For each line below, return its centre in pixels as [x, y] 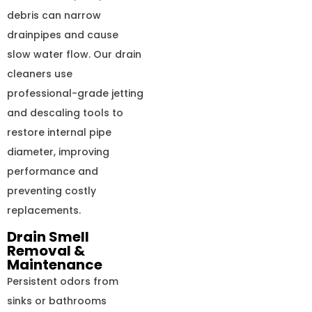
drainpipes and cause [63, 34]
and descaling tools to [65, 112]
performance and [53, 171]
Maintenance [55, 264]
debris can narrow [54, 15]
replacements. [44, 210]
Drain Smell [48, 236]
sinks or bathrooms [57, 301]
